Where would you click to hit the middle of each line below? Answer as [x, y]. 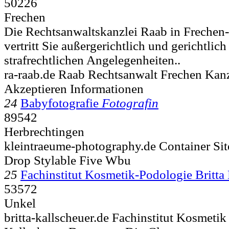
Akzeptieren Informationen [74, 88]
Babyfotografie [60, 103]
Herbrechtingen [44, 131]
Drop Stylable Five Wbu [67, 160]
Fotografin [130, 103]
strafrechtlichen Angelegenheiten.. [92, 60]
